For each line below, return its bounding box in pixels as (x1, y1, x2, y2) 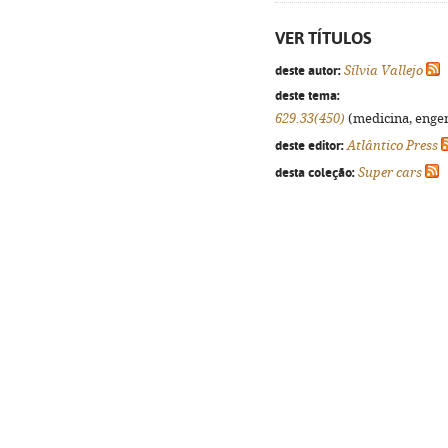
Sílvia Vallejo (344, 63, 423, 78)
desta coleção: (275, 164, 355, 180)
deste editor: (275, 137, 344, 153)
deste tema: (275, 87, 340, 103)
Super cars (358, 165, 422, 180)
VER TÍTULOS (275, 28, 372, 48)
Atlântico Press (347, 138, 438, 153)
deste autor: (275, 62, 341, 78)
